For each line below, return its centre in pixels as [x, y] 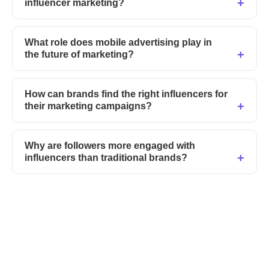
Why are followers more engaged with [110, 146]
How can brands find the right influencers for [126, 94]
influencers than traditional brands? [106, 158]
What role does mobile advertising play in [118, 43]
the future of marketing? [79, 55]
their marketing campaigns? [88, 106]
